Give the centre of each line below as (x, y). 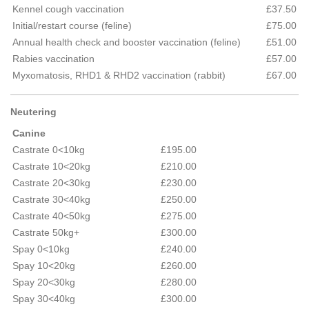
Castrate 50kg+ (46, 232)
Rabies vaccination (53, 59)
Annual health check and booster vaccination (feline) (128, 42)
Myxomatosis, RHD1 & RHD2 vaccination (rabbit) (119, 75)
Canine (29, 133)
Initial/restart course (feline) (72, 26)
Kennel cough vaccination (68, 9)
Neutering (33, 112)
